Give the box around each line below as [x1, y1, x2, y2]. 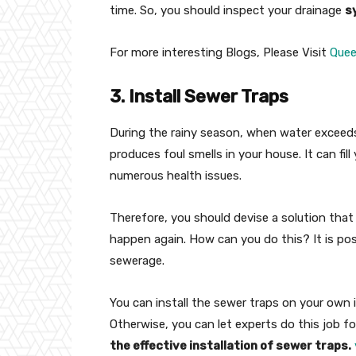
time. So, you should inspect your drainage [110, 3, 345, 17]
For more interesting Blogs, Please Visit [110, 45, 330, 60]
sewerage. [110, 253, 164, 268]
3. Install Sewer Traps [110, 86, 288, 107]
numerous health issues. [110, 168, 242, 183]
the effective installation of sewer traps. [110, 339, 351, 353]
